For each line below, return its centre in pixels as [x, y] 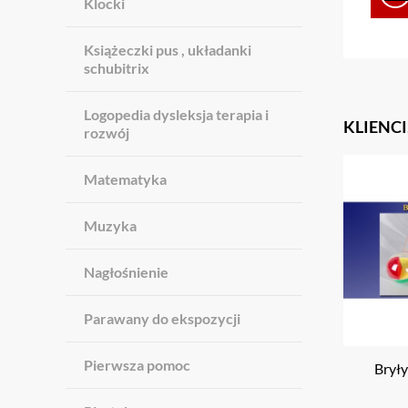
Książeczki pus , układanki [168, 50]
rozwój [107, 133]
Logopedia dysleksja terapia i [176, 114]
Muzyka [110, 225]
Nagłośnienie [126, 272]
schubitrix [117, 68]
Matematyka [125, 179]
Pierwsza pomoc [137, 365]
